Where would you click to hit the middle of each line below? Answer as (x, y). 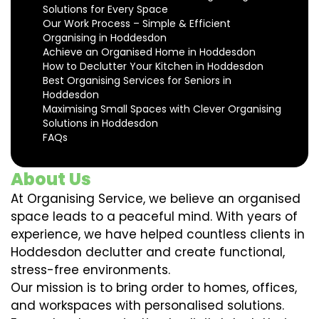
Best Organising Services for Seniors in (137, 80)
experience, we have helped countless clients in (158, 234)
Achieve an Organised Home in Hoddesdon (149, 52)
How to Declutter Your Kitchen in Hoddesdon (153, 66)
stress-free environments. (90, 270)
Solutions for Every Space (105, 9)
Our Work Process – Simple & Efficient (137, 23)
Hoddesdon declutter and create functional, (148, 252)
